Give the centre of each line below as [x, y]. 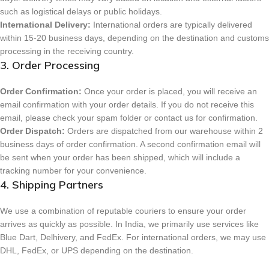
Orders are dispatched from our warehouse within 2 [164, 131]
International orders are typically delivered [171, 24]
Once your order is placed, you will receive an [169, 91]
